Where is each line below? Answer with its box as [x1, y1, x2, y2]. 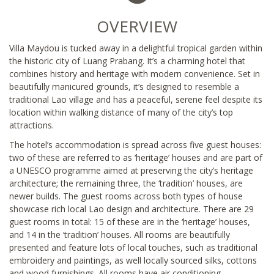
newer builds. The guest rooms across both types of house [9, 190, 243, 202]
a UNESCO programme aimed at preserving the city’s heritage [9, 164, 253, 176]
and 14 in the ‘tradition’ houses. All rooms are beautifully [9, 228, 230, 240]
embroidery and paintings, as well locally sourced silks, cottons [9, 254, 257, 266]
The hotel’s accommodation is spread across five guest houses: [9, 138, 261, 150]
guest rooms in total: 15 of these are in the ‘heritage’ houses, [9, 215, 250, 228]
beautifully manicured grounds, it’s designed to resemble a [9, 80, 239, 92]
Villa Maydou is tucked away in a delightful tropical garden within [9, 42, 262, 54]
